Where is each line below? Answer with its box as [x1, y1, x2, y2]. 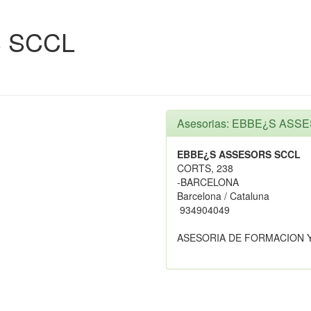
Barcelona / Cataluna [177, 189, 269, 203]
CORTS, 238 [177, 161, 233, 175]
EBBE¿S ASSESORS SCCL [177, 147, 301, 161]
